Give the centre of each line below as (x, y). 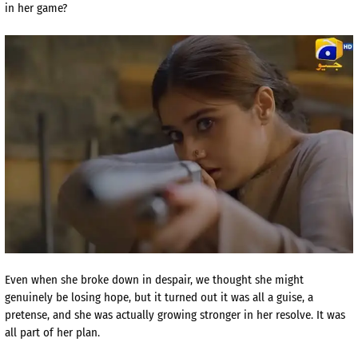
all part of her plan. (52, 333)
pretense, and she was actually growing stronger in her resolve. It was (175, 315)
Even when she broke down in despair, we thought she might (154, 280)
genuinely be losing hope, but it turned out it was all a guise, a (159, 298)
